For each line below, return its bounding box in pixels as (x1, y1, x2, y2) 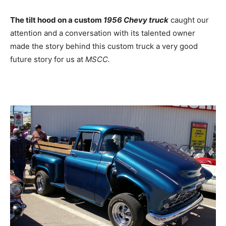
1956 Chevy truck (103, 15, 168, 25)
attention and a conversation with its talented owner (10, 28, 195, 38)
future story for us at (10, 54, 85, 64)
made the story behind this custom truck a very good (10, 41, 198, 51)
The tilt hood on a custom (10, 15, 103, 25)
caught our (168, 15, 209, 25)
